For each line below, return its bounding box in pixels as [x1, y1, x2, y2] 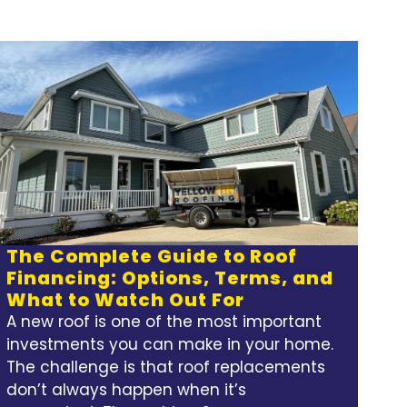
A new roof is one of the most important [6, 311, 323, 333]
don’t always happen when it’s [6, 379, 247, 402]
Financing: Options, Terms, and [6, 265, 334, 292]
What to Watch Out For [6, 287, 245, 313]
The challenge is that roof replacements [6, 356, 326, 379]
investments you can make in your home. [6, 333, 334, 356]
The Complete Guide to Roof [6, 243, 298, 270]
